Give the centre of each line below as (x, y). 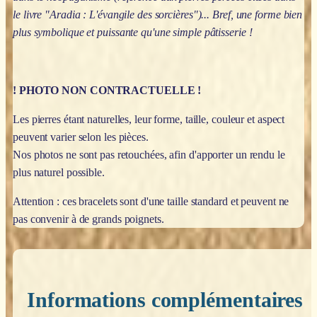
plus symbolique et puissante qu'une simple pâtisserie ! (133, 32)
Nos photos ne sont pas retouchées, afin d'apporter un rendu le (149, 154)
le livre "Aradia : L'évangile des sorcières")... (113, 14)
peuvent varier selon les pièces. (81, 137)
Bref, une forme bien (258, 14)
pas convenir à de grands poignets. (88, 219)
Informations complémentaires (165, 299)
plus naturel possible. (59, 172)
